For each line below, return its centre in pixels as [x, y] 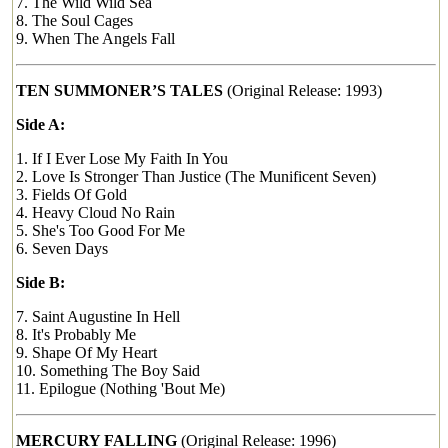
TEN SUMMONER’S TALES [119, 90]
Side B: [40, 282]
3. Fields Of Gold [71, 194]
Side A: [40, 124]
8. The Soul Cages [74, 20]
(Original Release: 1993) [302, 90]
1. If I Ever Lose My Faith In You [122, 158]
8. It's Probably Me [76, 334]
